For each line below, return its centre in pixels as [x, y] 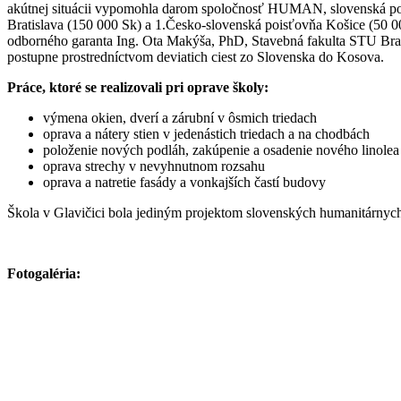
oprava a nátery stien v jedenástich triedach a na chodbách [206, 133]
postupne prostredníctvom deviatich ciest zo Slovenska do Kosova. [196, 56]
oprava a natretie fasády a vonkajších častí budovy [184, 182]
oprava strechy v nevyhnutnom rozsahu [154, 166]
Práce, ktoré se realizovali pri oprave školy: [138, 87]
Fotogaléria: [44, 273]
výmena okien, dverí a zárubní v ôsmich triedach [180, 117]
